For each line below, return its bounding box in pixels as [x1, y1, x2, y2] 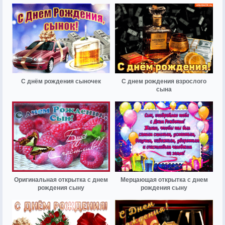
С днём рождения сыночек [21, 78, 101, 85]
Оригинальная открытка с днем [14, 176, 108, 183]
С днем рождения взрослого [122, 78, 206, 85]
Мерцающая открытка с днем [120, 176, 208, 183]
